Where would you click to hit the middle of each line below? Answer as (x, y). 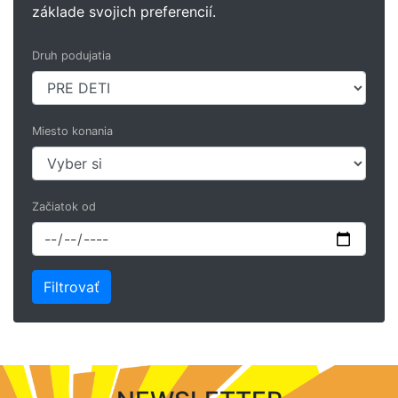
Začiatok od (64, 206)
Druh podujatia (72, 55)
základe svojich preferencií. (124, 11)
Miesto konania (72, 131)
